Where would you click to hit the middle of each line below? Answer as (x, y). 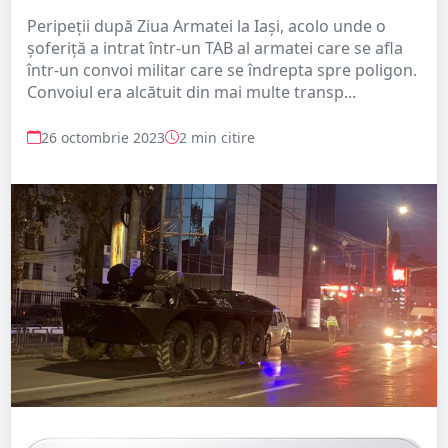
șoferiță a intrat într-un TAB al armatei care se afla (215, 47)
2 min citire (217, 137)
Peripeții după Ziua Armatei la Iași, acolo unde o (206, 25)
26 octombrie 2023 (103, 137)
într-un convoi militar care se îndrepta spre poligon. (222, 69)
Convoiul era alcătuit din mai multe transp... (191, 91)
